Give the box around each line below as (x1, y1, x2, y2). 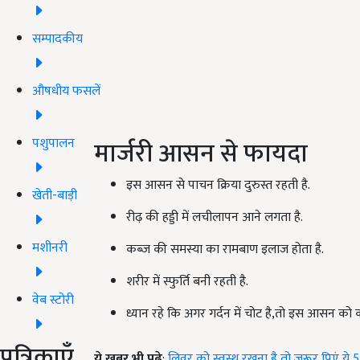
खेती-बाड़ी (32, 184, 77, 207)
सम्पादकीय (32, 27, 83, 50)
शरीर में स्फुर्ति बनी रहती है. (126, 271, 248, 292)
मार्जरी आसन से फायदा (94, 133, 308, 175)
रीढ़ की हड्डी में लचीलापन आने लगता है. (126, 207, 303, 228)
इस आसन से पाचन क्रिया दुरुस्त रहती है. (126, 174, 310, 196)
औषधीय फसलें (32, 80, 100, 102)
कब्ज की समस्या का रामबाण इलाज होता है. (126, 239, 324, 260)
